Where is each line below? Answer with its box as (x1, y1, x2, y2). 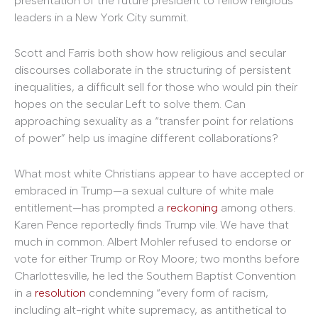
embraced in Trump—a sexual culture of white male (14, 183, 274, 197)
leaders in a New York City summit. (14, 11, 189, 25)
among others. (218, 200, 295, 214)
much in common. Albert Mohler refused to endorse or (14, 234, 291, 248)
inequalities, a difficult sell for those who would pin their (14, 79, 297, 94)
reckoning (167, 200, 218, 214)
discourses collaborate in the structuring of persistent (14, 62, 291, 77)
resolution (35, 285, 86, 300)
